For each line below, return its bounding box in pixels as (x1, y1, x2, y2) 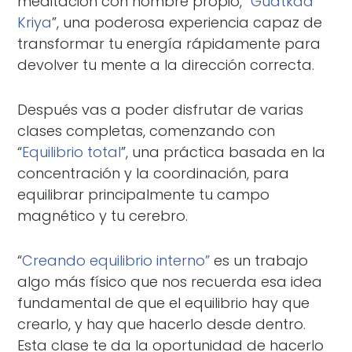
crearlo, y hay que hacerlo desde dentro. (17, 314, 306, 334)
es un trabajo (210, 251, 309, 270)
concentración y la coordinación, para (17, 163, 290, 183)
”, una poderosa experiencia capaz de (52, 13, 323, 32)
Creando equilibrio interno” (22, 251, 211, 270)
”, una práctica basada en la (121, 142, 326, 162)
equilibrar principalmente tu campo (17, 185, 270, 204)
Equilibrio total (22, 142, 122, 162)
